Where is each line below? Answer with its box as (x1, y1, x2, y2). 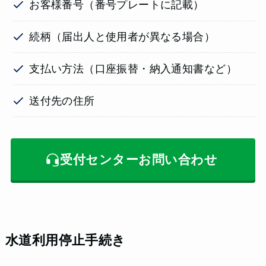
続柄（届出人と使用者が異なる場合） (29, 31, 216, 43)
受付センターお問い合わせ (60, 152, 218, 166)
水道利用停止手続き (5, 233, 126, 248)
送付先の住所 (29, 94, 95, 107)
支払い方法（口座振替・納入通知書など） (29, 62, 237, 75)
